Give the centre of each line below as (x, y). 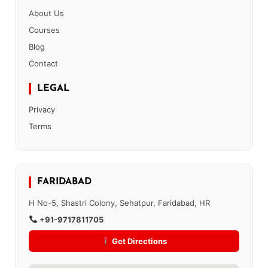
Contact (43, 63)
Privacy (42, 109)
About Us (46, 13)
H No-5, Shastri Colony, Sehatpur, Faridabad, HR (119, 202)
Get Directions (138, 241)
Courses (44, 30)
